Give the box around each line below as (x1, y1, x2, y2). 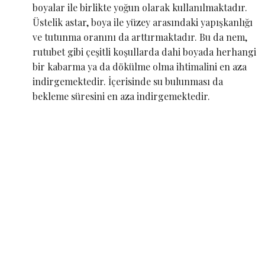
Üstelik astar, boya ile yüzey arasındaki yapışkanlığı (33, 15, 253, 28)
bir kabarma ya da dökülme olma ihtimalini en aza (33, 60, 247, 73)
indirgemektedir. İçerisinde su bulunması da (33, 75, 223, 88)
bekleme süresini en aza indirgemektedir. (33, 89, 210, 102)
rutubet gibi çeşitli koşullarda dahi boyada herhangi (33, 45, 256, 58)
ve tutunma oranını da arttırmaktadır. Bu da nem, (33, 30, 247, 43)
